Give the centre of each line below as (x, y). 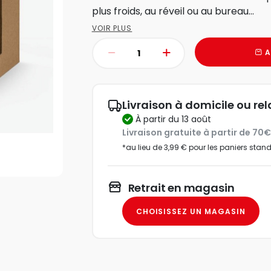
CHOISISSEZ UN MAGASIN (191, 211)
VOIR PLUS (112, 28)
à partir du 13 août (176, 119)
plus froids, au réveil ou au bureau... (173, 11)
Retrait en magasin (181, 188)
